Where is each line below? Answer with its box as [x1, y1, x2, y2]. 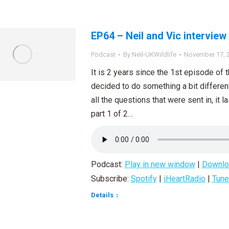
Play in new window [124, 159, 195, 169]
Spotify [130, 174, 157, 184]
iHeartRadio [163, 174, 205, 184]
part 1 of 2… [90, 109, 133, 119]
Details [90, 191, 113, 199]
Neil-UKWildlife [131, 51, 176, 58]
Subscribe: [90, 174, 131, 184]
